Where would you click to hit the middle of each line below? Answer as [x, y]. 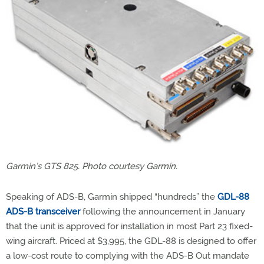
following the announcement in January [163, 211]
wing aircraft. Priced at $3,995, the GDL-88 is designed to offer [131, 241]
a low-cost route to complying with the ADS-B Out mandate [128, 255]
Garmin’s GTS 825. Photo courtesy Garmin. [92, 166]
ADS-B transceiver [43, 211]
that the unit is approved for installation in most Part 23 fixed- [129, 226]
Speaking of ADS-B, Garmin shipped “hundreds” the [112, 197]
